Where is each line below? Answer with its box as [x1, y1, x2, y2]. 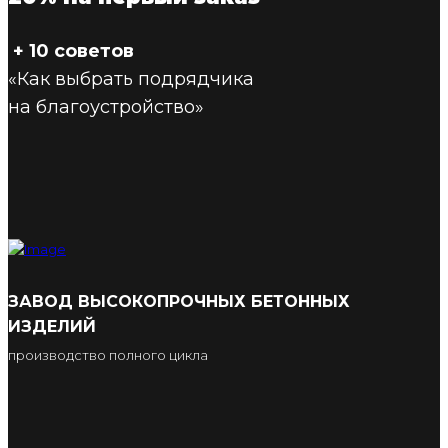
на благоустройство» [8, 96, 204, 119]
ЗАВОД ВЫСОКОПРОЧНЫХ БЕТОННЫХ [8, 292, 350, 312]
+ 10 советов [8, 40, 134, 63]
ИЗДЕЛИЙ [8, 317, 96, 337]
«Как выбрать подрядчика [8, 68, 254, 91]
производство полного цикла [8, 347, 208, 364]
